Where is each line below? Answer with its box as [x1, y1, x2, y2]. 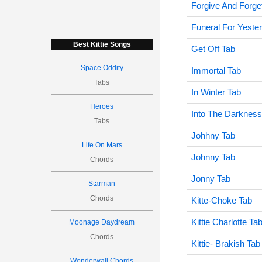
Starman [88, 180, 116, 188]
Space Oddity [80, 64, 123, 72]
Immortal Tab [191, 65, 241, 75]
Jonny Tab [191, 174, 230, 184]
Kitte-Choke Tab [191, 195, 252, 205]
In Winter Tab [191, 87, 241, 97]
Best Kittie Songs [73, 40, 131, 49]
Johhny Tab [191, 130, 235, 140]
